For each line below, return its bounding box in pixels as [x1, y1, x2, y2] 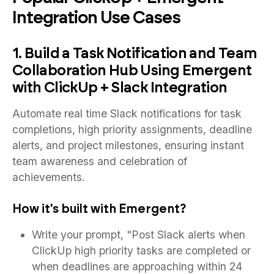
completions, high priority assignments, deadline [12, 122, 252, 136]
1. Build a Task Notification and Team [12, 43, 257, 62]
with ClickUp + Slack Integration [12, 78, 228, 96]
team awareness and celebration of [12, 154, 187, 168]
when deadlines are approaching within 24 [32, 259, 242, 273]
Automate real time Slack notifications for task [12, 106, 242, 120]
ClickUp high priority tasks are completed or [32, 243, 251, 257]
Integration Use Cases [12, 6, 180, 28]
